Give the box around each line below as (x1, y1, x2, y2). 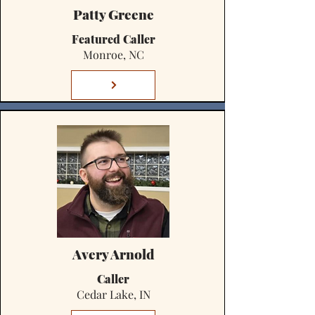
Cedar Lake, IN (76, 287, 150, 302)
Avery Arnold (72, 245, 155, 263)
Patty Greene (72, 5, 154, 23)
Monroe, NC (82, 47, 144, 62)
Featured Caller (71, 32, 155, 46)
